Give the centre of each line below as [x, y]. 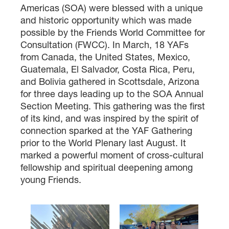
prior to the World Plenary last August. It [103, 143]
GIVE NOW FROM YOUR [114, 221]
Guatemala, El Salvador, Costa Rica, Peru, [108, 70]
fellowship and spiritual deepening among [107, 168]
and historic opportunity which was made [106, 20]
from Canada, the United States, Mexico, [105, 57]
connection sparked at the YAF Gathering [106, 131]
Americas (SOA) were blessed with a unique [112, 8]
